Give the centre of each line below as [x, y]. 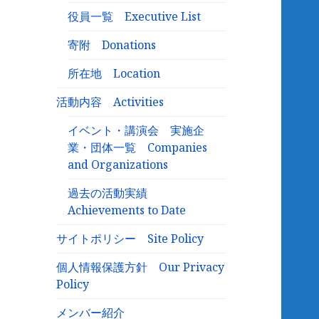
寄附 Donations [112, 45]
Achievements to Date [127, 210]
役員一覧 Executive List [135, 17]
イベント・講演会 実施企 [136, 131]
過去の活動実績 [114, 193]
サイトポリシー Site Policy [130, 239]
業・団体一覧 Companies [138, 148]
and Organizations [118, 165]
